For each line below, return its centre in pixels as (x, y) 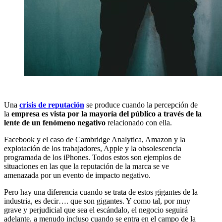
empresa (26, 113)
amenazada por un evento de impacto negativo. (77, 175)
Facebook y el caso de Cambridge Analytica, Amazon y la (95, 139)
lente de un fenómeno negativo (55, 122)
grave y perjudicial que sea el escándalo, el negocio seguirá (96, 210)
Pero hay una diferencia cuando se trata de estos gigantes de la (101, 192)
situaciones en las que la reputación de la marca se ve (86, 166)
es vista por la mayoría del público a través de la (122, 113)
